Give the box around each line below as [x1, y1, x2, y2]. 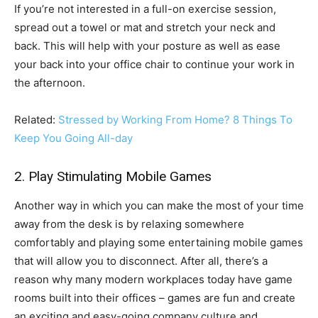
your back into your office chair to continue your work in [14, 57, 295, 72]
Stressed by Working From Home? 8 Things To [58, 113, 292, 127]
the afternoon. [14, 76, 85, 90]
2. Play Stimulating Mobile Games [14, 168, 212, 185]
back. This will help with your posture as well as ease [14, 39, 280, 53]
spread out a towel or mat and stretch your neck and [14, 21, 275, 35]
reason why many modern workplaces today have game [14, 273, 292, 287]
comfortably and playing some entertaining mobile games [14, 236, 303, 250]
